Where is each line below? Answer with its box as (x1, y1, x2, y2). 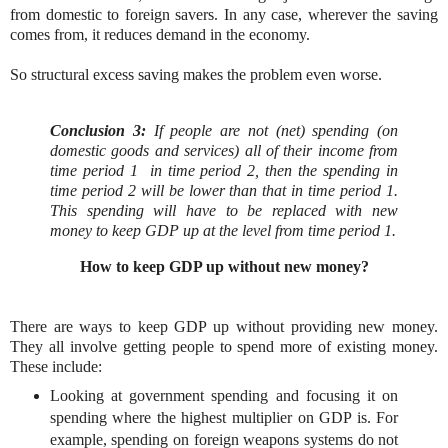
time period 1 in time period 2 (50, 161, 256, 179)
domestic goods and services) (50, 141, 245, 159)
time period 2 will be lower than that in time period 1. (50, 181, 398, 199)
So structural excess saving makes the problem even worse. (10, 65, 382, 83)
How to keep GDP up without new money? (79, 257, 369, 275)
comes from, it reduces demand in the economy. (10, 25, 310, 43)
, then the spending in (255, 161, 399, 179)
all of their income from (244, 141, 398, 159)
